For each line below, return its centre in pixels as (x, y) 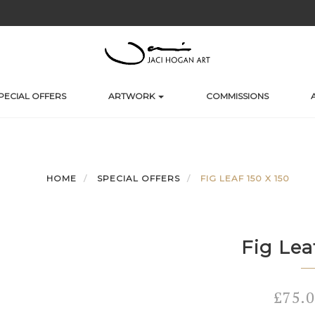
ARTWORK (133, 96)
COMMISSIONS (237, 96)
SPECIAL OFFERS (139, 178)
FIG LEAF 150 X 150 (245, 178)
